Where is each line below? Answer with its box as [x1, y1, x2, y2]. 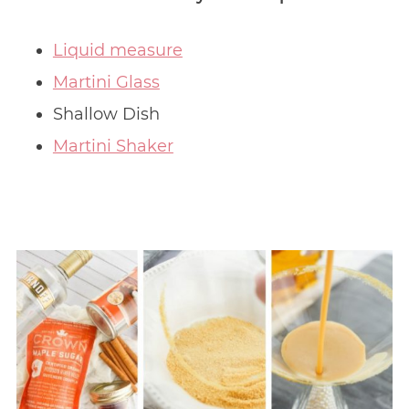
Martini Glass [52, 71, 160, 92]
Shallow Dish [52, 103, 160, 124]
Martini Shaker [52, 135, 173, 156]
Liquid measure [52, 39, 183, 60]
